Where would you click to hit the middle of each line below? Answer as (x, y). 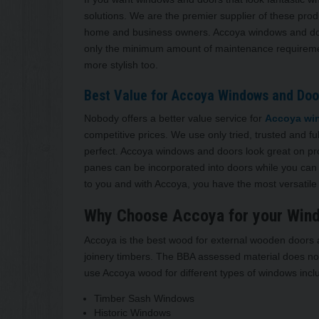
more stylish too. (121, 64)
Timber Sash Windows (144, 298)
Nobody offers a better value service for (174, 118)
